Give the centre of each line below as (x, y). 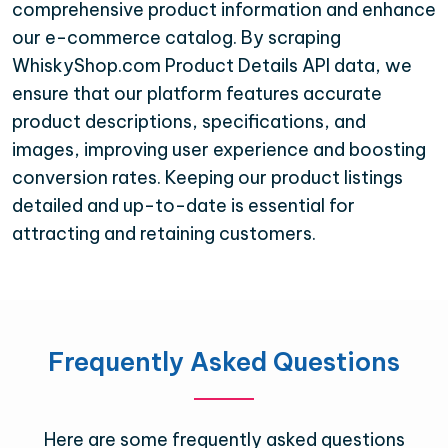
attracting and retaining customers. (164, 233)
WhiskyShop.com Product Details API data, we (212, 65)
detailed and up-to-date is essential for (183, 205)
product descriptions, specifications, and (189, 121)
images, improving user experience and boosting (219, 149)
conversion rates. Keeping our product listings (207, 177)
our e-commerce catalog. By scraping (176, 37)
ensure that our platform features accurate (197, 93)
